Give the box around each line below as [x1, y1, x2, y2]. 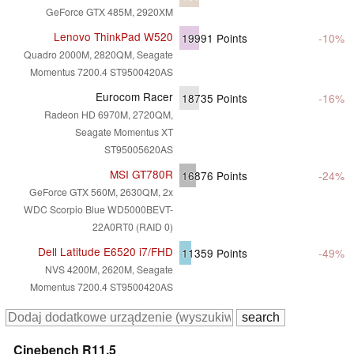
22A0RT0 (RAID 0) [92, 219, 173, 233]
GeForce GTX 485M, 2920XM [46, 4, 173, 18]
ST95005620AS [104, 141, 173, 156]
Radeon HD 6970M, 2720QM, [44, 107, 173, 121]
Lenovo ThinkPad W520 [54, 28, 173, 44]
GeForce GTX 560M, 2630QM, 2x [29, 184, 173, 198]
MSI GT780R [110, 165, 173, 182]
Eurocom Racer [96, 88, 173, 104]
